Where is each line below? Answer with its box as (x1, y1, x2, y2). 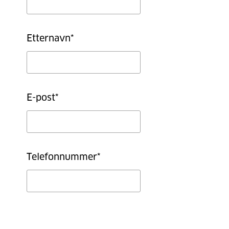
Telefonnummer (27, 153, 97, 163)
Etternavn (27, 34, 71, 44)
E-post (27, 94, 55, 103)
